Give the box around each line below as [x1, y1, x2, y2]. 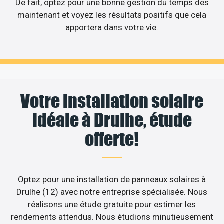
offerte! [85, 128, 139, 150]
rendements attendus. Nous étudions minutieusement [10, 212, 213, 222]
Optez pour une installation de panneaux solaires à [18, 174, 206, 185]
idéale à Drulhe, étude [32, 109, 192, 131]
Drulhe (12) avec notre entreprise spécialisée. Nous [16, 187, 207, 197]
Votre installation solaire [20, 90, 203, 112]
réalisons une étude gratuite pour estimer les [28, 199, 196, 210]
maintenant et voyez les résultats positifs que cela [17, 9, 206, 20]
